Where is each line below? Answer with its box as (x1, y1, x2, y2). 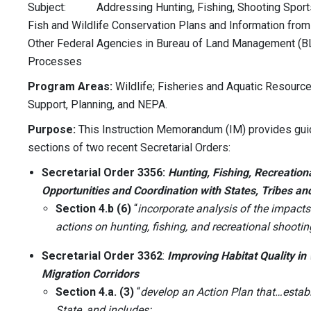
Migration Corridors (42, 267, 139, 281)
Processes (28, 55, 279, 69)
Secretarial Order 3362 (42, 249, 162, 263)
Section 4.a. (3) (56, 285, 134, 299)
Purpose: (28, 123, 76, 137)
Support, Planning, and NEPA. (28, 98, 167, 112)
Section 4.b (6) (56, 202, 131, 216)
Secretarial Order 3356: (42, 166, 165, 180)
